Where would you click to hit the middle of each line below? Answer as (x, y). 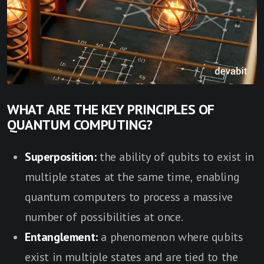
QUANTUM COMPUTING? (80, 125)
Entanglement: (61, 237)
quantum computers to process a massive (129, 197)
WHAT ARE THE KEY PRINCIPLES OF (111, 110)
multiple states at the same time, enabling (132, 177)
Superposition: (62, 157)
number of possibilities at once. (104, 217)
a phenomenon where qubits (170, 237)
